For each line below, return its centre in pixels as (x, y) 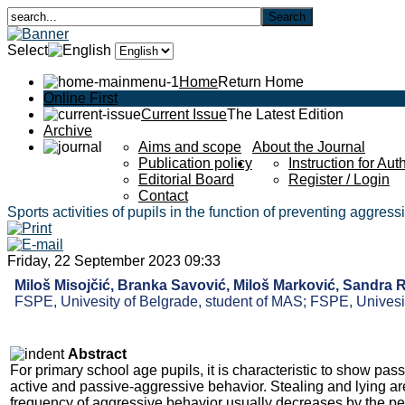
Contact (163, 196)
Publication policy (195, 163)
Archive (68, 131)
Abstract (97, 354)
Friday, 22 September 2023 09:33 (114, 261)
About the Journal (309, 147)
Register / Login (339, 179)
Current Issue (184, 114)
